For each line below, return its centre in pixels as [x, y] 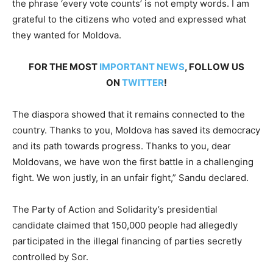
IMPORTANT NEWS [142, 67]
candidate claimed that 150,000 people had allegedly [125, 225]
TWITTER [143, 83]
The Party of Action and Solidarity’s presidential [115, 210]
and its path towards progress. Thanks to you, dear [122, 146]
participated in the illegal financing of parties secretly [127, 241]
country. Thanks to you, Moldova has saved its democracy [136, 130]
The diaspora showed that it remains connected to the [129, 115]
